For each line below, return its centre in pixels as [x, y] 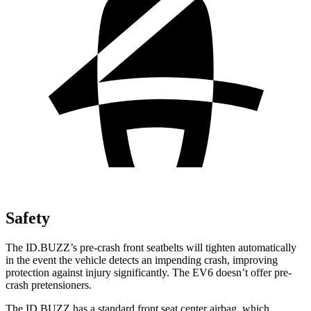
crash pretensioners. [49, 285]
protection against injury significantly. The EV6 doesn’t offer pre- [149, 272]
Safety [28, 218]
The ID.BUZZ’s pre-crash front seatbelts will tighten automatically [151, 247]
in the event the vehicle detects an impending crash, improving [142, 260]
